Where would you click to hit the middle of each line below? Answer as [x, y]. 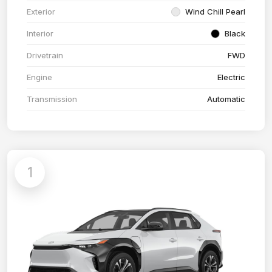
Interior [40, 34]
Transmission [52, 99]
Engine [39, 77]
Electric [231, 77]
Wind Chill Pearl [215, 12]
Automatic [226, 99]
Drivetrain [45, 56]
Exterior [41, 12]
